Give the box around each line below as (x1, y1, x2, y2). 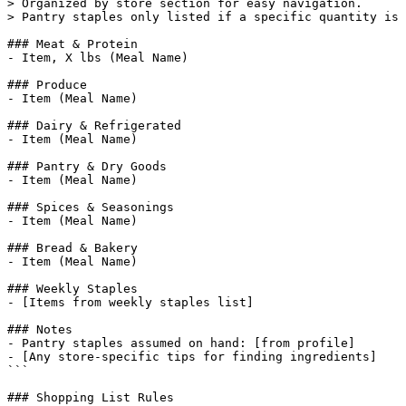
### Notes (7, 323, 72, 336)
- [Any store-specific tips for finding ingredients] (7, 350, 377, 363)
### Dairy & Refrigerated (7, 119, 181, 132)
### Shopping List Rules (7, 391, 174, 404)
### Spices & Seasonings (7, 200, 174, 214)
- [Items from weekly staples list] (7, 295, 254, 309)
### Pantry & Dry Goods (7, 159, 167, 173)
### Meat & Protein (7, 37, 138, 51)
